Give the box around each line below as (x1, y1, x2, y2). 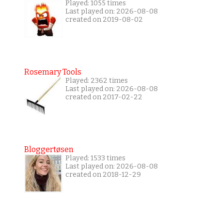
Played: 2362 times (65, 77, 128, 85)
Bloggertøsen (24, 145, 74, 155)
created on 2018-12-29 (65, 170, 141, 179)
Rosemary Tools (24, 67, 81, 77)
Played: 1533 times (65, 154, 125, 163)
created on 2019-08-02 (65, 15, 143, 24)
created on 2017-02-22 (65, 93, 142, 102)
